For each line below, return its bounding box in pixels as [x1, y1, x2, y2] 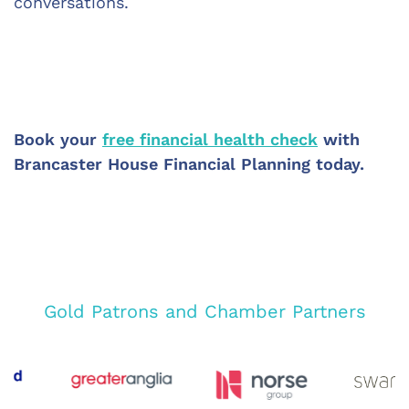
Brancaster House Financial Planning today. [14, 154, 364, 173]
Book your [14, 130, 102, 149]
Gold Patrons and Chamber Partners [43, 300, 366, 322]
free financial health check [102, 130, 318, 149]
